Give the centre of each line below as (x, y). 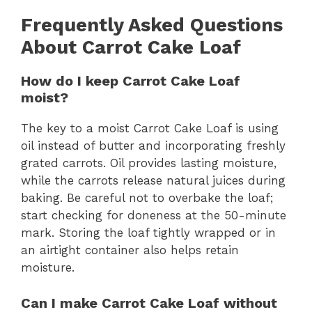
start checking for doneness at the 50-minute (154, 215)
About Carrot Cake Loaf (131, 47)
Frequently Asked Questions (152, 25)
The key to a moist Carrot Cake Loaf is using (150, 128)
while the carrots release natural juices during (153, 180)
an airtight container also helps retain (130, 250)
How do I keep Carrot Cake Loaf (131, 81)
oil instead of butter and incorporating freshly (153, 146)
